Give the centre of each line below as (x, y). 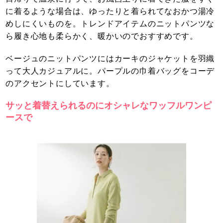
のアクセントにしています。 (60, 84)
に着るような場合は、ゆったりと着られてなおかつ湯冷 (110, 11)
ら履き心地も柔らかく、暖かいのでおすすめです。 (102, 36)
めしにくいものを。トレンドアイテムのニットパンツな (110, 24)
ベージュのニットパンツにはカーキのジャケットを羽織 (110, 59)
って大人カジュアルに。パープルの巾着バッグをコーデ (110, 71)
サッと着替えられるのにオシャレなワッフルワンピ (109, 106)
